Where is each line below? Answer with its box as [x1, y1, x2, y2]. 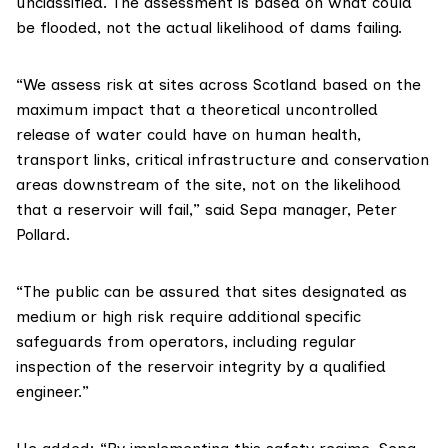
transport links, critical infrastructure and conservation [16, 150, 429, 170]
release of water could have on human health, [16, 125, 361, 145]
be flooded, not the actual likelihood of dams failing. [16, 18, 402, 38]
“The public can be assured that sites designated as [16, 282, 407, 302]
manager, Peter [277, 200, 397, 220]
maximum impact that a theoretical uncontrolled [16, 100, 378, 120]
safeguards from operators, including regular [16, 332, 356, 352]
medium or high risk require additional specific [16, 307, 361, 327]
